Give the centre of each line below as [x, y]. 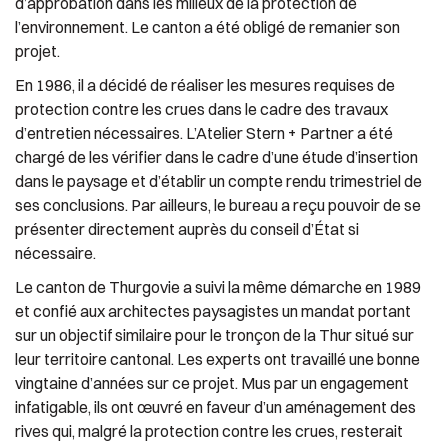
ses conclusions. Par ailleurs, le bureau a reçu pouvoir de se [218, 205]
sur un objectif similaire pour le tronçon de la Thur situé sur [214, 335]
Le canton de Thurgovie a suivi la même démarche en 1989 [218, 287]
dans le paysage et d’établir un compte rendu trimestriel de [218, 181]
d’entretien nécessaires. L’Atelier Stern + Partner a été [204, 133]
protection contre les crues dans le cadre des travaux [201, 109]
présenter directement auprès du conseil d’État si [187, 229]
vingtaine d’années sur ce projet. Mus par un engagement [212, 383]
